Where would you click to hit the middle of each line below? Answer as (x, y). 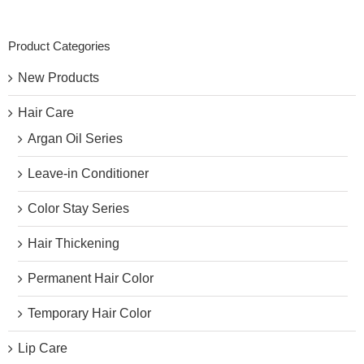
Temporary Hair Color (89, 313)
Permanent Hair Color (91, 278)
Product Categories (59, 46)
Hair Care (46, 112)
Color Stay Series (78, 208)
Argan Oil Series (75, 138)
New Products (58, 77)
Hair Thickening (74, 243)
